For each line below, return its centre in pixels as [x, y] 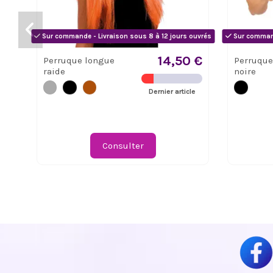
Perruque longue [79, 61]
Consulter [123, 146]
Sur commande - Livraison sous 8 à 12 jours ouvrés [126, 36]
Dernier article [172, 92]
